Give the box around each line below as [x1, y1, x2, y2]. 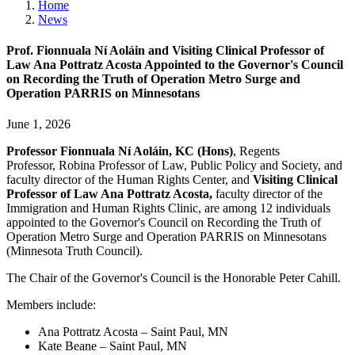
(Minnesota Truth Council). [6, 244, 143, 258]
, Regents [233, 144, 280, 158]
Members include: [6, 298, 96, 312]
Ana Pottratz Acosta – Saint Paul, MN [38, 325, 228, 339]
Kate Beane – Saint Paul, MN [38, 339, 187, 353]
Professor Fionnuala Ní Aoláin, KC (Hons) [6, 144, 233, 158]
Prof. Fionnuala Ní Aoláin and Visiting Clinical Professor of [6, 44, 324, 58]
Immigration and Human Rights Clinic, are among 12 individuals [6, 201, 330, 216]
